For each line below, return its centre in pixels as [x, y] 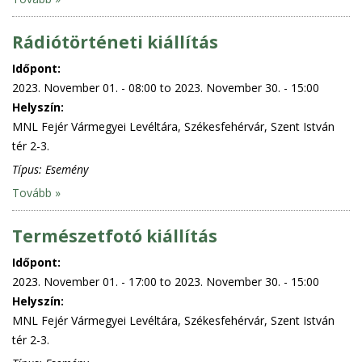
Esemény [67, 169]
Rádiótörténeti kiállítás [115, 42]
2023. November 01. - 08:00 [84, 87]
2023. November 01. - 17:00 [84, 281]
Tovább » [36, 192]
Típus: [29, 169]
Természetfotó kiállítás [115, 236]
